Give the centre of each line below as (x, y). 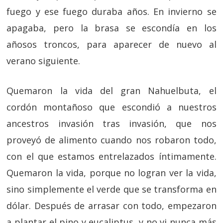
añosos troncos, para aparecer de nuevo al (111, 44)
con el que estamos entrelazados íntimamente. (111, 156)
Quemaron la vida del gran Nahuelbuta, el (111, 91)
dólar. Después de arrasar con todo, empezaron (111, 206)
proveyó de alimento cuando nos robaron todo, (111, 140)
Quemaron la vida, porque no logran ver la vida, (111, 173)
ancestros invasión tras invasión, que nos (111, 123)
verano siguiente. (44, 61)
